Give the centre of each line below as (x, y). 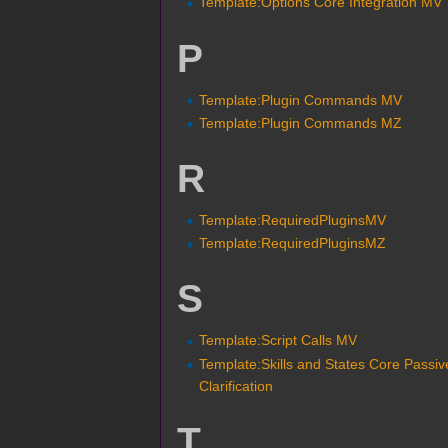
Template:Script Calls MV (278, 340)
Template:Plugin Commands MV (301, 99)
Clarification (236, 385)
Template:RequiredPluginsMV (293, 219)
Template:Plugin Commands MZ (301, 122)
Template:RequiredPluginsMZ (293, 243)
